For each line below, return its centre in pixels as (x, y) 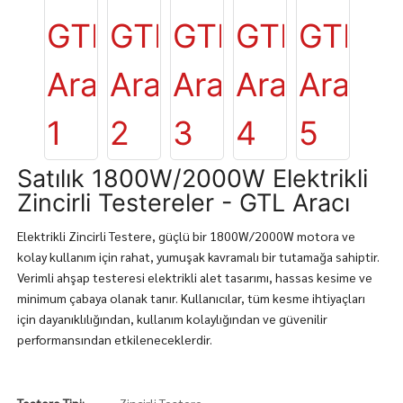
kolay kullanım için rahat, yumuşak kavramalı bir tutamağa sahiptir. (198, 256)
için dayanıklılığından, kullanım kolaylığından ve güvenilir (172, 318)
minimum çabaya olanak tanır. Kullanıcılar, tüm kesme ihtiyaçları (191, 298)
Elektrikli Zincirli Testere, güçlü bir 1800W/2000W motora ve (186, 236)
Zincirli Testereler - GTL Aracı (183, 203)
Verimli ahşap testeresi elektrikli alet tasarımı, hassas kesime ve (194, 277)
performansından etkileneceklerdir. (114, 339)
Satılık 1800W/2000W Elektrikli (192, 179)
